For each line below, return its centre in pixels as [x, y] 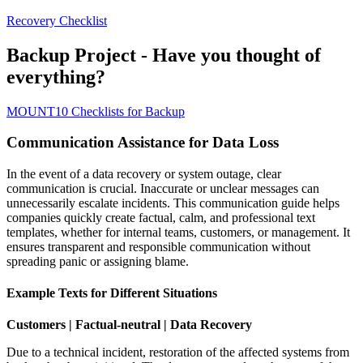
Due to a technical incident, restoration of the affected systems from [178, 352]
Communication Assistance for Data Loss [143, 143]
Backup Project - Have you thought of [164, 55]
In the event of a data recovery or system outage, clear [144, 173]
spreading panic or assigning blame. [98, 261]
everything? [56, 77]
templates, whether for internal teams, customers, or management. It [178, 232]
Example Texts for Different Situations [112, 293]
